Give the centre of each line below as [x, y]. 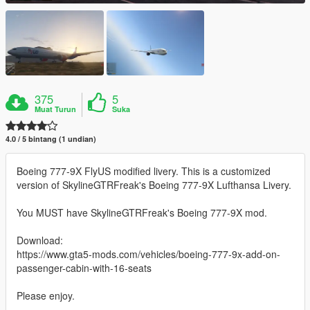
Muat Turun [56, 109]
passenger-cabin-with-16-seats [84, 267]
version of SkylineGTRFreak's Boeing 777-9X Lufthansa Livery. [154, 184]
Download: [40, 240]
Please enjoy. [46, 295]
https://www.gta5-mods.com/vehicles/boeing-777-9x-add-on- [148, 254]
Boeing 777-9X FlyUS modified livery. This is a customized [144, 171]
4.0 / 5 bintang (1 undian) [51, 138]
